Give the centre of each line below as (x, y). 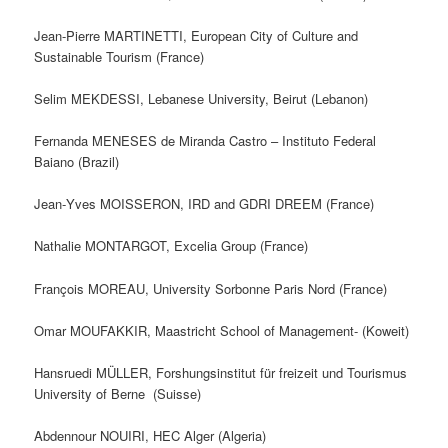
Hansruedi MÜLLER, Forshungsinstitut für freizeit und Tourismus (221, 372)
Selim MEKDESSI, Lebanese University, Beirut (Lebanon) (201, 99)
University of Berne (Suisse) (118, 393)
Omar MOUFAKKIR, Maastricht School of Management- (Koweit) (222, 330)
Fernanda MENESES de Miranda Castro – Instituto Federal (205, 141)
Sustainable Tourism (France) (119, 56)
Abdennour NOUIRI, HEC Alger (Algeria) (150, 435)
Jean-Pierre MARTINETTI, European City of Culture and (196, 35)
